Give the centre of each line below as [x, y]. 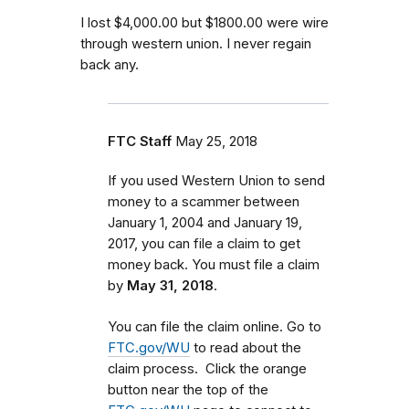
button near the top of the [188, 390]
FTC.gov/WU [149, 348]
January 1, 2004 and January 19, [205, 223]
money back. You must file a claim [214, 265]
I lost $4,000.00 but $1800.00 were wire [204, 23]
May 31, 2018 [170, 286]
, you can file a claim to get [217, 244]
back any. [110, 65]
